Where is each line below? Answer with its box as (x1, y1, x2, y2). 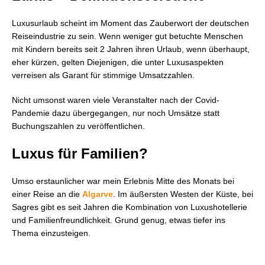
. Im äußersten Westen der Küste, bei (113, 189, 253, 199)
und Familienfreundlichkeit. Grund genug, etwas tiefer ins (12, 215, 225, 225)
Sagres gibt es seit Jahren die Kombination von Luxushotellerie (12, 202, 247, 212)
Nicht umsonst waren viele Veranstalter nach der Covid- (12, 95, 219, 105)
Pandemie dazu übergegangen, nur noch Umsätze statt (12, 108, 219, 118)
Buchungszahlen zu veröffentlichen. (12, 121, 145, 131)
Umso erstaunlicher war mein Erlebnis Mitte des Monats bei (12, 176, 234, 186)
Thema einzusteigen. (12, 228, 91, 238)
